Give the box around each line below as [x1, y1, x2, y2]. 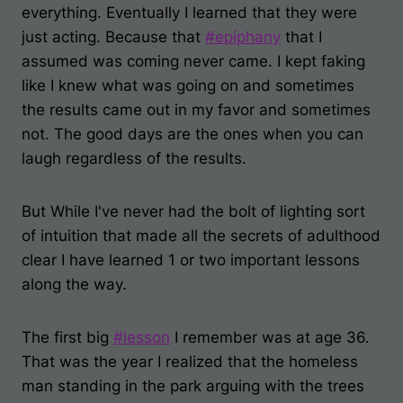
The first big [22, 328, 113, 346]
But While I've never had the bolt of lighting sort [22, 202, 365, 220]
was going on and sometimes [142, 76, 354, 94]
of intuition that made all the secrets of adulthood [22, 227, 381, 245]
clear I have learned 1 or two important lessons [22, 251, 360, 269]
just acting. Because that [22, 28, 205, 46]
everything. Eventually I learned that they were [22, 4, 357, 22]
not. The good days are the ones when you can [22, 125, 363, 143]
